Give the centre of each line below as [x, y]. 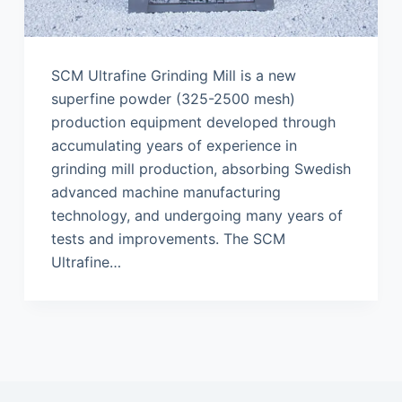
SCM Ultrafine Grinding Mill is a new [173, 75]
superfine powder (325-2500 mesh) [173, 98]
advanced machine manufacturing [166, 192]
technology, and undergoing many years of [197, 215]
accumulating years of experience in [174, 145]
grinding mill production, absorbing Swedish [201, 168]
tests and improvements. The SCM [168, 238]
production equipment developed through [193, 122]
